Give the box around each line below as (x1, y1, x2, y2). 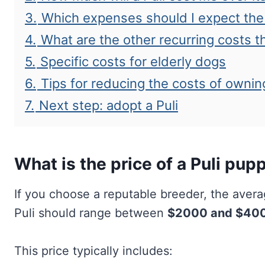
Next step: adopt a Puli (39, 98, 178, 114)
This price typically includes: (14, 244, 173, 258)
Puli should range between (14, 206, 167, 221)
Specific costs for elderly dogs (40, 54, 226, 70)
